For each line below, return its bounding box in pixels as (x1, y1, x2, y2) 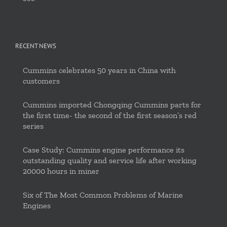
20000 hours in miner (23, 166, 99, 176)
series (23, 121, 44, 131)
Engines (23, 201, 51, 211)
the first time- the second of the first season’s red (23, 110, 197, 121)
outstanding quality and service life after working (23, 156, 197, 166)
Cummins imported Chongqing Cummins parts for (23, 100, 201, 110)
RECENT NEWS (15, 42, 56, 51)
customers (23, 76, 60, 86)
